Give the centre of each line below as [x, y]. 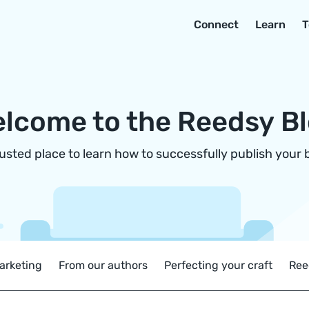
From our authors [103, 265]
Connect [216, 24]
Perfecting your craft [218, 265]
